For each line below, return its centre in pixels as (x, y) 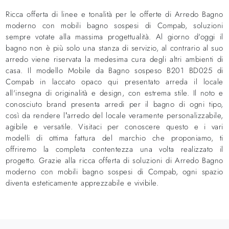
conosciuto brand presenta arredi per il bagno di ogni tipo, (114, 104)
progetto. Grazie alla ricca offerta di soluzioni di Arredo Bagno (114, 160)
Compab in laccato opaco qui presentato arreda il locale (114, 82)
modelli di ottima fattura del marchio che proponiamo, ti (114, 138)
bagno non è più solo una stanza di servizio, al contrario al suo (114, 48)
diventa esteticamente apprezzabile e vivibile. (82, 183)
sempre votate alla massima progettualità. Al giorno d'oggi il (114, 37)
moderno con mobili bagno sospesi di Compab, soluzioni (114, 25)
